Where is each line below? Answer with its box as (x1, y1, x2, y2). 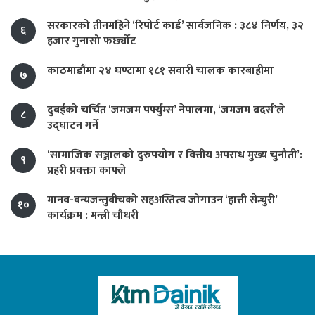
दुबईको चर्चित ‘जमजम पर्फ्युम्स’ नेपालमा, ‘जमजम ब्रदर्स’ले (47, 101, 285, 120)
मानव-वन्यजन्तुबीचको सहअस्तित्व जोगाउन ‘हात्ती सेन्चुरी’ (47, 191, 277, 210)
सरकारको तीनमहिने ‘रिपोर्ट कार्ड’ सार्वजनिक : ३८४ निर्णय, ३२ (47, 16, 304, 36)
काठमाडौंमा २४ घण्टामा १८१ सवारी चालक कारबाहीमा (47, 61, 274, 81)
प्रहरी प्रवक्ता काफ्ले (47, 161, 126, 181)
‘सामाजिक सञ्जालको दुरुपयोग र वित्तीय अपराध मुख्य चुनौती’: (47, 146, 302, 165)
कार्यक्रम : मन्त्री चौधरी (47, 206, 139, 226)
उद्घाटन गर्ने (47, 116, 98, 136)
